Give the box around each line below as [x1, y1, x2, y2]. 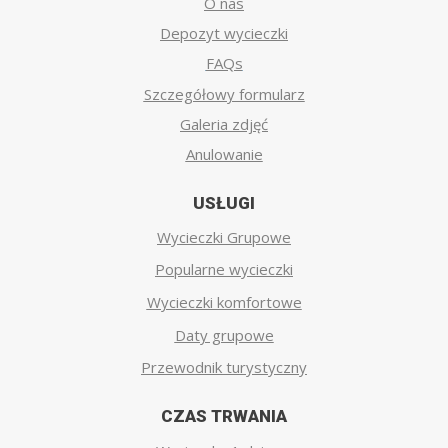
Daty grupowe [174, 325, 274, 345]
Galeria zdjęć [180, 114, 268, 134]
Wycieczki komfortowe [146, 292, 302, 312]
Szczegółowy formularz [143, 84, 305, 104]
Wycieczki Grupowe [157, 227, 291, 247]
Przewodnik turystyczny [141, 357, 307, 377]
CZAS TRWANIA [161, 406, 287, 426]
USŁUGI [193, 193, 255, 213]
